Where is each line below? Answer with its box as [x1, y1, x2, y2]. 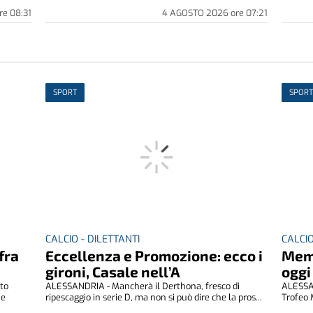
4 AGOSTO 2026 [161, 6, 231, 19]
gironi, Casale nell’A [45, 262, 181, 280]
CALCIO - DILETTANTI [45, 232, 140, 246]
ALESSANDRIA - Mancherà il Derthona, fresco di [45, 279, 240, 292]
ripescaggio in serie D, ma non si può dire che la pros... [45, 291, 263, 303]
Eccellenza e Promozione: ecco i [45, 246, 263, 264]
